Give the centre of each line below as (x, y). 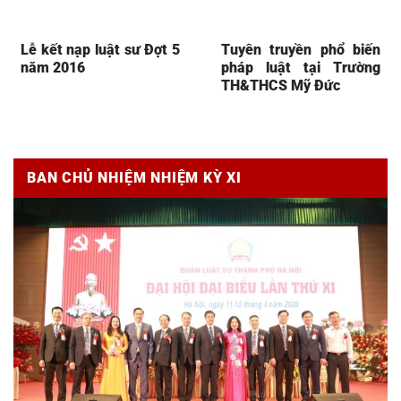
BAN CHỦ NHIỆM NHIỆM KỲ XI (134, 178)
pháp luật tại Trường (301, 68)
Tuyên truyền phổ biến (301, 50)
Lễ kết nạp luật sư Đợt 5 (100, 50)
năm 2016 (53, 68)
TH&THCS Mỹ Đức (281, 86)
